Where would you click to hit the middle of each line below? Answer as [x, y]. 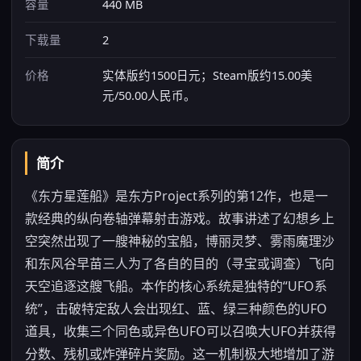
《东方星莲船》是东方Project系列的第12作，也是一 [176, 196]
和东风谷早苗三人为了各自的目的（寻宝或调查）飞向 [180, 263]
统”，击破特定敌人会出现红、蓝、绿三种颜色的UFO [176, 309]
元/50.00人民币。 [149, 95]
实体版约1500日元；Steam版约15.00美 [207, 75]
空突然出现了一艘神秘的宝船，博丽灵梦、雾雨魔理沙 [180, 241]
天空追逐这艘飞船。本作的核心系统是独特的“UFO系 [176, 286]
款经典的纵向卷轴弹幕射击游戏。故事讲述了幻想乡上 [180, 218]
